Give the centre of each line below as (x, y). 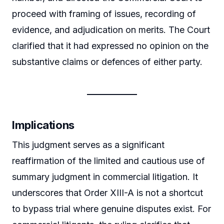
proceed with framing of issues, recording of (104, 14)
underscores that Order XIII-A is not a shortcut (107, 193)
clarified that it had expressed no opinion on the (110, 46)
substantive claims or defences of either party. (107, 62)
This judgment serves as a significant (88, 145)
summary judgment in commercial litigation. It (105, 177)
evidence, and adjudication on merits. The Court (111, 30)
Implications (43, 125)
